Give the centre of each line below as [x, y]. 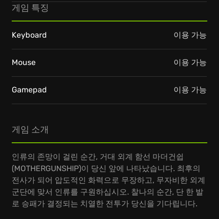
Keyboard [29, 35]
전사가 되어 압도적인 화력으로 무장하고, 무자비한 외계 [109, 180]
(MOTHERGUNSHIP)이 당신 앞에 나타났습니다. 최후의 [106, 168]
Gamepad [29, 90]
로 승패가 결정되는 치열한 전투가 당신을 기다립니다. [105, 204]
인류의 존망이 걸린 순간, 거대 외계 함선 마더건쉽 [98, 157]
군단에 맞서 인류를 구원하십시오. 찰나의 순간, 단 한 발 [108, 192]
